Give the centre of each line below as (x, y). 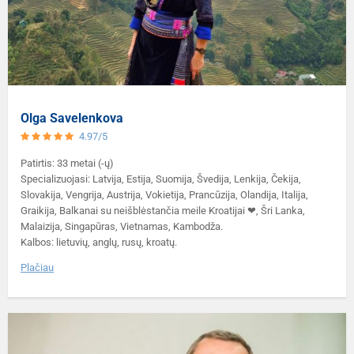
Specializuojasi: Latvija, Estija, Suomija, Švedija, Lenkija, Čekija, (161, 179)
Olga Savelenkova (72, 118)
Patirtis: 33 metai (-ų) (67, 163)
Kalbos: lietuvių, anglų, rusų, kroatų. (99, 242)
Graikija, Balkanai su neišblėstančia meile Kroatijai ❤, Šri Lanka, (163, 210)
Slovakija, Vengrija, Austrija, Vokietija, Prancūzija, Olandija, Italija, (164, 194)
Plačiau (37, 267)
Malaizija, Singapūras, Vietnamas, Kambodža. (122, 226)
